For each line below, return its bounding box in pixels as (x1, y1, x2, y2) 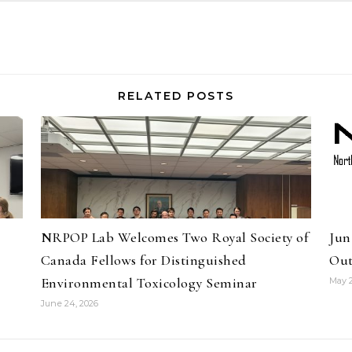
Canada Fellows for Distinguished (40, 251, 247, 269)
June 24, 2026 (40, 298, 98, 309)
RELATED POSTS (118, 89, 234, 103)
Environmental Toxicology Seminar (40, 274, 258, 291)
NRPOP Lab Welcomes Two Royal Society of (40, 229, 309, 246)
